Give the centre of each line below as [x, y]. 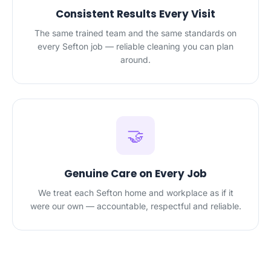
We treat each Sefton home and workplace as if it [135, 193]
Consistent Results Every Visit [135, 14]
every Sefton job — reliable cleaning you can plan [135, 46]
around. [135, 60]
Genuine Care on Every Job [135, 174]
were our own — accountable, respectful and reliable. [135, 206]
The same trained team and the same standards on [135, 33]
